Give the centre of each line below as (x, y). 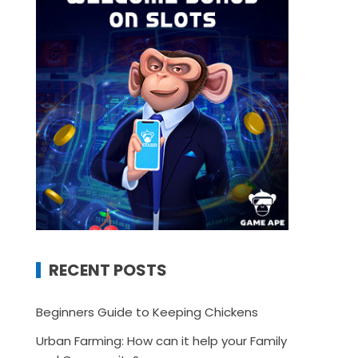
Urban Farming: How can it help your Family (162, 340)
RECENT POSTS (108, 270)
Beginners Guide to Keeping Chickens (147, 312)
